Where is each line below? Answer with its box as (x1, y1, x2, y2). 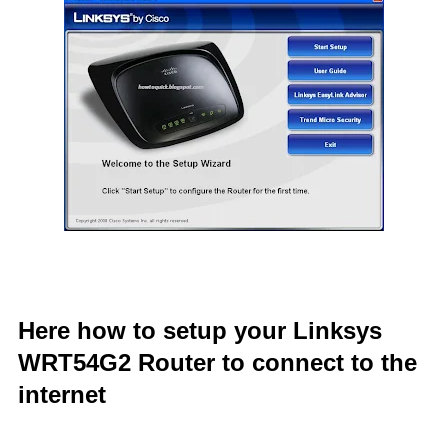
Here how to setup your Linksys (18, 317, 382, 345)
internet (18, 381, 106, 409)
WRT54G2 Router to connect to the (18, 349, 417, 377)
